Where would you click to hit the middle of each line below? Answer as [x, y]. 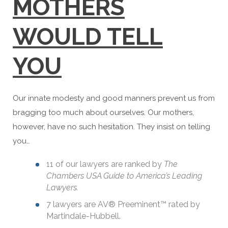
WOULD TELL [88, 37]
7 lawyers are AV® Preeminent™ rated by [123, 204]
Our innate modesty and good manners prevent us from [114, 98]
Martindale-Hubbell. [83, 216]
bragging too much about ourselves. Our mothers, [103, 112]
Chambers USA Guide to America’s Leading [124, 176]
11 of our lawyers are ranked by [105, 164]
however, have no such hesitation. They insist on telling [111, 127]
